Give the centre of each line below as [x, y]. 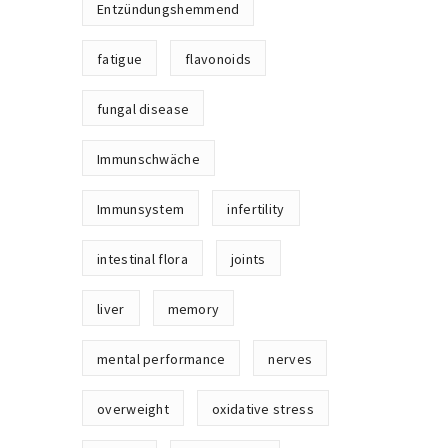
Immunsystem [141, 209]
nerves [290, 359]
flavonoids [218, 59]
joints [248, 259]
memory [193, 309]
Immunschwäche [148, 159]
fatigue [120, 59]
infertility [256, 209]
